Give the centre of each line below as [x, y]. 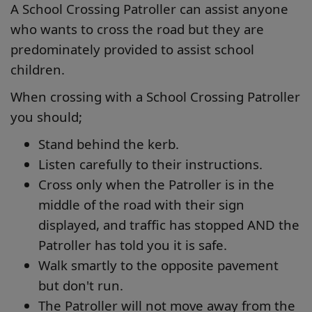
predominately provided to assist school [132, 49]
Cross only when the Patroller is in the [156, 184]
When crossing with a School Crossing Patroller [155, 96]
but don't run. [81, 285]
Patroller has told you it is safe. [133, 245]
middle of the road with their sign [141, 204]
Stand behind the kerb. [109, 144]
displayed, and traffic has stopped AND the [169, 225]
